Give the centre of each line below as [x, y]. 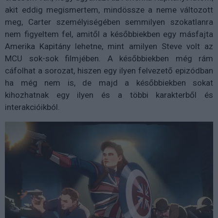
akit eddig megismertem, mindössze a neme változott [109, 10]
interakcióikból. [32, 107]
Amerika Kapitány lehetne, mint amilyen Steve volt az [109, 46]
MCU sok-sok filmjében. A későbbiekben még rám [109, 59]
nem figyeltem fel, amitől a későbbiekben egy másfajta [109, 34]
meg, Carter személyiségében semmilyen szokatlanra [109, 22]
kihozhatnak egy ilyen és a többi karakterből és [109, 95]
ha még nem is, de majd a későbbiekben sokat [109, 83]
